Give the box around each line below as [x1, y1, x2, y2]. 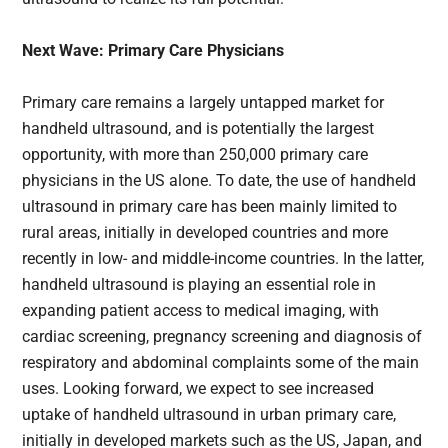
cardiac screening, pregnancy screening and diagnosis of [22, 327, 423, 347]
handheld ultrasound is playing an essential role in [22, 275, 377, 295]
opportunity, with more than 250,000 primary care [22, 145, 369, 165]
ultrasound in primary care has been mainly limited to [22, 197, 398, 217]
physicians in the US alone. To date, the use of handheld [22, 171, 417, 191]
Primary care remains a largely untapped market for [22, 93, 385, 113]
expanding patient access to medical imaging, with [22, 301, 380, 321]
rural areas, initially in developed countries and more [22, 223, 389, 243]
